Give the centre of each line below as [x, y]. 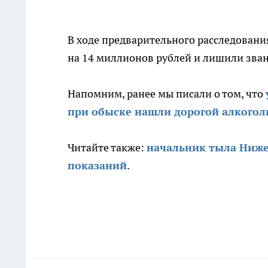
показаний [97, 165]
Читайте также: [107, 147]
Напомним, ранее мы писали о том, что [167, 94]
